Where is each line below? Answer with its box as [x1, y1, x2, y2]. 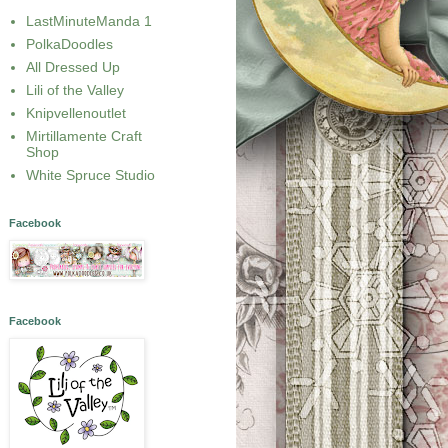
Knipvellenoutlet [26, 105, 126, 122]
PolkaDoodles [26, 36, 113, 53]
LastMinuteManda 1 [26, 13, 152, 30]
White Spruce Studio [26, 167, 155, 184]
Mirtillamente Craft [26, 128, 142, 145]
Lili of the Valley [26, 82, 124, 99]
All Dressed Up [26, 59, 120, 76]
